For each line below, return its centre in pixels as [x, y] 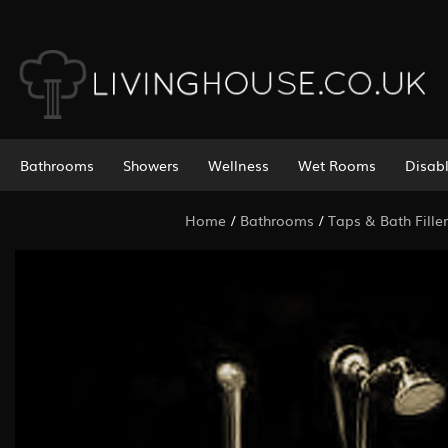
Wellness [238, 164]
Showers [150, 164]
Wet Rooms [336, 164]
